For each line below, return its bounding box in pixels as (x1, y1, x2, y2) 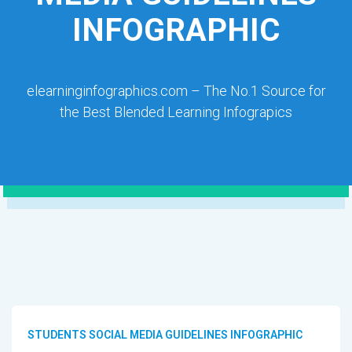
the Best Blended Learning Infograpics (60, 103, 292, 120)
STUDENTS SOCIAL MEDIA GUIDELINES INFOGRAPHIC (27, 328, 302, 341)
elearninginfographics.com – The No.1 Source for (26, 82, 326, 99)
